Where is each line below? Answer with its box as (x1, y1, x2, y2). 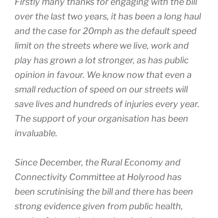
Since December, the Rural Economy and (15, 157, 181, 167)
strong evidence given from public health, (15, 200, 183, 211)
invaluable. (15, 127, 57, 138)
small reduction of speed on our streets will (15, 84, 188, 94)
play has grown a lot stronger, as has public (15, 54, 189, 65)
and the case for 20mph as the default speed (15, 25, 197, 36)
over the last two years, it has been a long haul (15, 11, 201, 21)
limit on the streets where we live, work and (15, 40, 189, 51)
